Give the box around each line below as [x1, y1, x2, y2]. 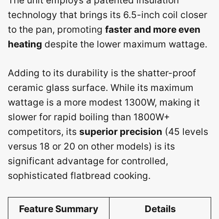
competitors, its [8, 126, 79, 137]
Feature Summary [19, 203, 98, 215]
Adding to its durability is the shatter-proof [8, 67, 196, 79]
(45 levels [162, 126, 208, 137]
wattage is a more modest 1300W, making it [8, 96, 200, 108]
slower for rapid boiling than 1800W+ [8, 111, 170, 123]
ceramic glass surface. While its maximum [8, 82, 194, 93]
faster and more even [105, 24, 200, 35]
